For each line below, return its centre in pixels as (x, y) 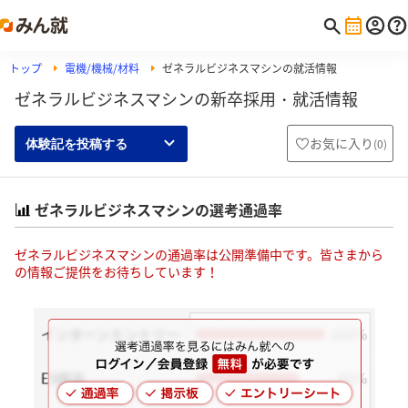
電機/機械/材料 (102, 68)
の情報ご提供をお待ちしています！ (117, 271)
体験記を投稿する (76, 143)
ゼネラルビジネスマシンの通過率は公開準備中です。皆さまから (199, 254)
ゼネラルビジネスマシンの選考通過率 (158, 209)
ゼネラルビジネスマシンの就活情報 (250, 68)
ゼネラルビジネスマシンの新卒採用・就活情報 (186, 99)
